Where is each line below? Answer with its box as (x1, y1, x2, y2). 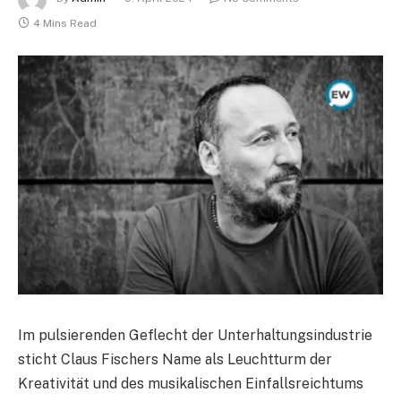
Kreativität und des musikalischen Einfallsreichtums (18, 374, 363, 392)
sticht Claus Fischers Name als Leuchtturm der (18, 350, 332, 368)
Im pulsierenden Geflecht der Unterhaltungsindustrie (18, 326, 372, 344)
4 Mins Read (33, 17, 97, 30)
